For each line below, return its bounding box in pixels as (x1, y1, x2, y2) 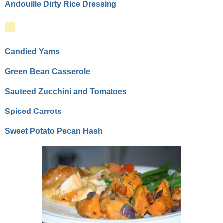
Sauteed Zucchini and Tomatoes (5, 87, 127, 96)
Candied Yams (5, 47, 60, 56)
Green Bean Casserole (5, 67, 90, 76)
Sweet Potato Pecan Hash (5, 127, 103, 136)
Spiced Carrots (5, 107, 62, 116)
